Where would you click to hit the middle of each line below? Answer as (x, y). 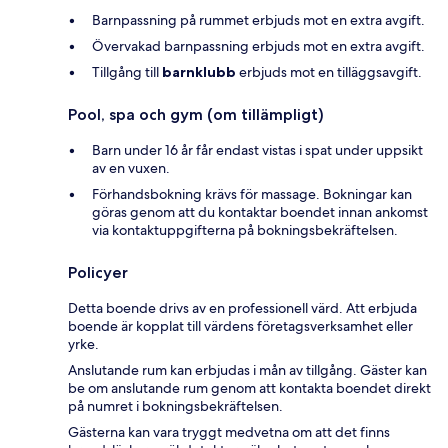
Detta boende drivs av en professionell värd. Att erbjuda (242, 307)
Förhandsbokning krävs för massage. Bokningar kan (252, 193)
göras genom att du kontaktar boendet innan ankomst (260, 211)
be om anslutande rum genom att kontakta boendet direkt (249, 387)
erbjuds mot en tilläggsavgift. (329, 71)
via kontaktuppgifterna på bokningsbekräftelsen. (245, 229)
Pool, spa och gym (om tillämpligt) (196, 114)
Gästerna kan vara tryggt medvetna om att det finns (229, 431)
